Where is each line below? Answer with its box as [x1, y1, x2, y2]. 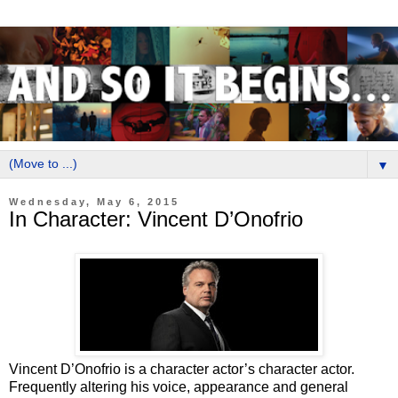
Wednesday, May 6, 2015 [9, 195, 179, 207]
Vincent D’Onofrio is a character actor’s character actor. [9, 361, 354, 377]
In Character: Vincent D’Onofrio [9, 206, 303, 231]
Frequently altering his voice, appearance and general [9, 378, 348, 394]
